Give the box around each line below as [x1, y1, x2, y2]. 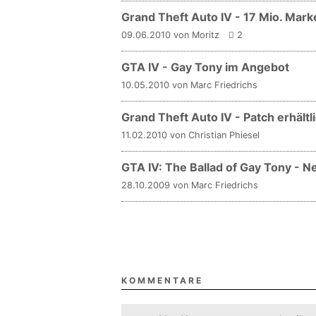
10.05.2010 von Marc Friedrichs [121, 80, 257, 90]
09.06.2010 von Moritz [121, 30, 219, 40]
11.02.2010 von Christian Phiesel [121, 130, 260, 140]
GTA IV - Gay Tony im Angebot [121, 60, 289, 74]
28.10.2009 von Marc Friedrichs [121, 180, 258, 190]
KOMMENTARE [121, 275, 203, 286]
